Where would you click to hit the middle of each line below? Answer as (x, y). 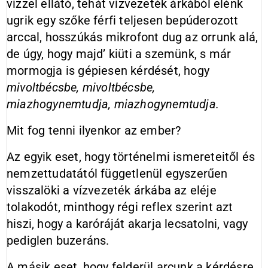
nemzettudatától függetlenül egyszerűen (117, 173)
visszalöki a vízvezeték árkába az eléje (112, 190)
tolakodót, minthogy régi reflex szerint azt (120, 207)
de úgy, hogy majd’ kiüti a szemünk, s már (119, 54)
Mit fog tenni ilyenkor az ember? (94, 130)
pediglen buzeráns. (58, 240)
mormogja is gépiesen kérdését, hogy (108, 71)
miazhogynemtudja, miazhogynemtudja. (113, 104)
